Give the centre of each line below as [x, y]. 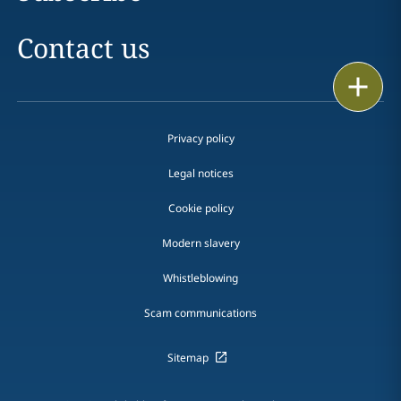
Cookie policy [200, 208]
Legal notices [200, 173]
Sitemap [188, 358]
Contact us [83, 48]
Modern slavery [200, 243]
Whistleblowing [200, 278]
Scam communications [200, 313]
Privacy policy [200, 138]
